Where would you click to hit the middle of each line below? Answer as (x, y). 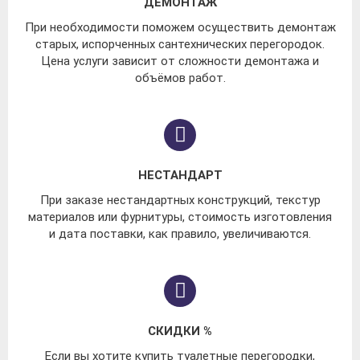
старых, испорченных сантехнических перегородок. (180, 45)
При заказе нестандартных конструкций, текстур (180, 200)
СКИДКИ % (180, 331)
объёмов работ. (180, 78)
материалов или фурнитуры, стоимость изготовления (180, 217)
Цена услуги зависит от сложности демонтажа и (180, 61)
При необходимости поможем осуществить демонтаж (180, 28)
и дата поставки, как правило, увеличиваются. (180, 234)
